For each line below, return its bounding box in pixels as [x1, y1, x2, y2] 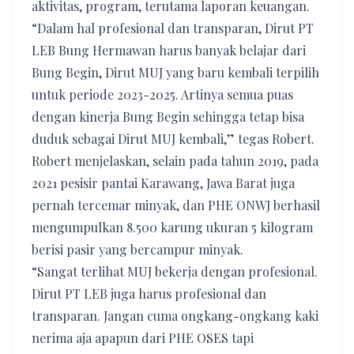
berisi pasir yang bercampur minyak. [32, 241, 243, 258]
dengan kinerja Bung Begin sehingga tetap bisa [32, 108, 304, 125]
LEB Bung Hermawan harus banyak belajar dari [32, 42, 306, 58]
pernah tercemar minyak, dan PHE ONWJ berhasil [32, 197, 320, 213]
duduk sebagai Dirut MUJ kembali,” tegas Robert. [32, 130, 314, 147]
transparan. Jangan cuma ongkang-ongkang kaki [32, 307, 318, 324]
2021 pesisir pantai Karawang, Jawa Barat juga [32, 175, 295, 191]
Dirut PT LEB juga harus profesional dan [32, 285, 266, 302]
